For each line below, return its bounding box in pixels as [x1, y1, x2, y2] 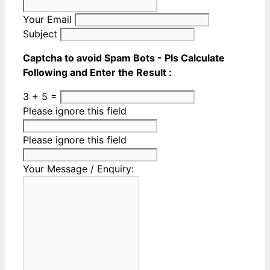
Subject [23, 27, 60, 40]
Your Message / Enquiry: [23, 162, 134, 175]
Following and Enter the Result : [23, 66, 172, 78]
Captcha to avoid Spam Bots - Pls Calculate [23, 51, 225, 64]
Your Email [23, 13, 75, 25]
